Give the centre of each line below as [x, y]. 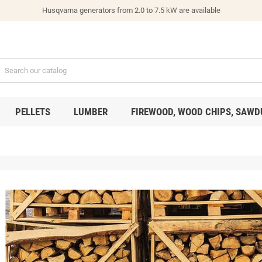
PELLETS [32, 111]
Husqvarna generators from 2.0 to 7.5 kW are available [131, 10]
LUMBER [90, 111]
